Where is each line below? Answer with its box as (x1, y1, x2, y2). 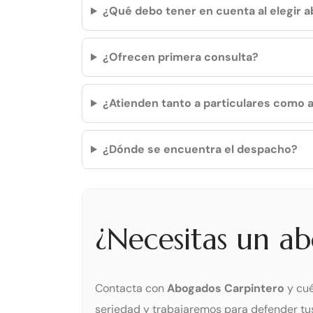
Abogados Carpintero (167, 280, 284, 296)
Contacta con (95, 280, 167, 296)
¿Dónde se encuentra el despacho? (102, 142, 298, 157)
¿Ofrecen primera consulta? (102, 50, 259, 65)
